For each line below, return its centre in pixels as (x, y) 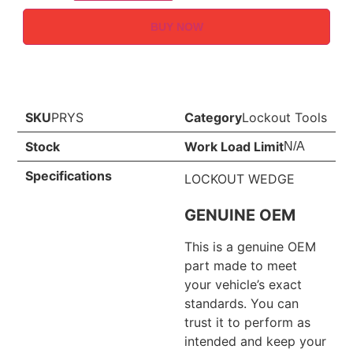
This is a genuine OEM (250, 247)
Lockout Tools (284, 117)
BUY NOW (176, 27)
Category (213, 117)
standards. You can (242, 304)
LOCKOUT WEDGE (240, 178)
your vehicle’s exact (243, 285)
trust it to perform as (247, 323)
